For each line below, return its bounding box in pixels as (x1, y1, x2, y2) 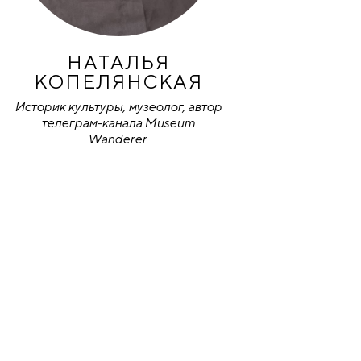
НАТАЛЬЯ (66, 50, 170, 73)
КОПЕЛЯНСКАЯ (33, 69, 203, 93)
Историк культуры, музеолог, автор (15, 98, 222, 114)
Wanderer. (88, 131, 149, 147)
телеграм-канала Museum (41, 114, 196, 131)
